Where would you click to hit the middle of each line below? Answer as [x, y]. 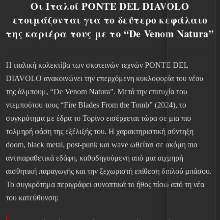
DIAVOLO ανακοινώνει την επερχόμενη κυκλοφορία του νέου [105, 79]
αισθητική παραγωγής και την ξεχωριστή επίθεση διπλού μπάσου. [109, 171]
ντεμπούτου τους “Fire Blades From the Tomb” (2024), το [96, 105]
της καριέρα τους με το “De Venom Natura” [110, 34]
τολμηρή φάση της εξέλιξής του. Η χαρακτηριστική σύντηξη [100, 132]
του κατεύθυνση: [32, 198]
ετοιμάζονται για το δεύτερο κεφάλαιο [110, 20]
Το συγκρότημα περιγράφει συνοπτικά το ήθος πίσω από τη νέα [105, 185]
